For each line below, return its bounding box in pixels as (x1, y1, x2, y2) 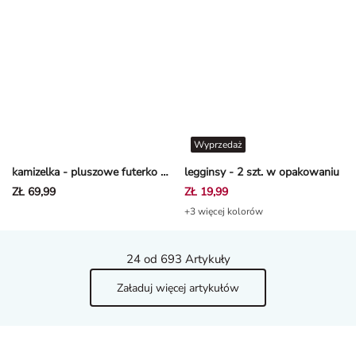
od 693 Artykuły (140, 251, 230, 268)
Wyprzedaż (194, 138, 242, 152)
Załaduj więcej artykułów (117, 280, 239, 296)
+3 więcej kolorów (184, 205, 263, 219)
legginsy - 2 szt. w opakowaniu (184, 164, 339, 180)
